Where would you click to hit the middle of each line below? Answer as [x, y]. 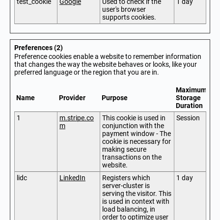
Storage [188, 98]
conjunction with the [133, 126]
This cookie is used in [134, 118]
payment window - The [137, 134]
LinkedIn [72, 178]
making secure [124, 149]
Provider [72, 98]
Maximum [191, 90]
